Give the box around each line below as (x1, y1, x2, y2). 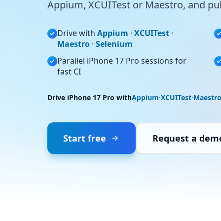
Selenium (96, 38, 133, 49)
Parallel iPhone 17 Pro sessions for (57, 55, 186, 66)
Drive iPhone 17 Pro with (47, 93, 132, 102)
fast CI (57, 66, 81, 77)
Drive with (57, 28, 97, 38)
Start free (63, 132, 106, 144)
